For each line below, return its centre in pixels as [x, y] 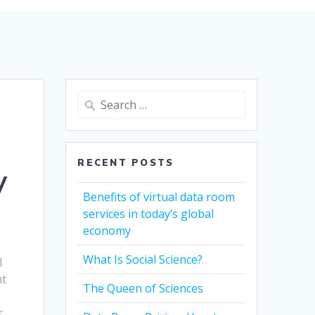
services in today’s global [149, 214]
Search [93, 99]
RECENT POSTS [126, 163]
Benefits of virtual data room [159, 197]
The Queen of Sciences [143, 289]
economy [107, 231]
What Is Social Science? [143, 260]
